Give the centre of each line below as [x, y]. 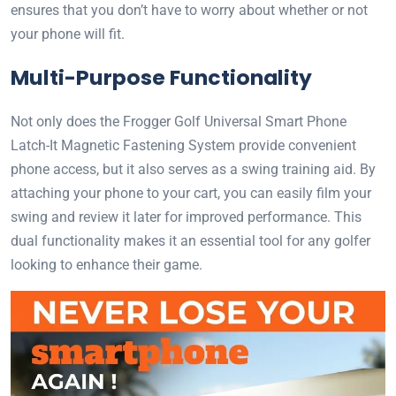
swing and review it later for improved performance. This [186, 217]
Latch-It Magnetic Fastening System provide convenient [183, 145]
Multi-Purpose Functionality [161, 77]
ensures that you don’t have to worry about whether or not [189, 10]
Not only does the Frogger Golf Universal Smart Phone [179, 122]
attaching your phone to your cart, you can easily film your [191, 193]
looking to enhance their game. [107, 265]
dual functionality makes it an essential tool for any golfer [190, 241]
